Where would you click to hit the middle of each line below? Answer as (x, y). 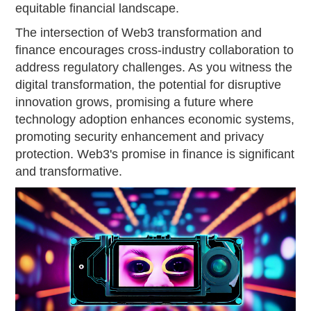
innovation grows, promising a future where (135, 102)
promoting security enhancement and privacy (140, 137)
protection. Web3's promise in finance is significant (155, 154)
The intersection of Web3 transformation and (139, 33)
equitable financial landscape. (98, 8)
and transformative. (69, 171)
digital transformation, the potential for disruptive (149, 85)
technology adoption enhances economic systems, (155, 119)
